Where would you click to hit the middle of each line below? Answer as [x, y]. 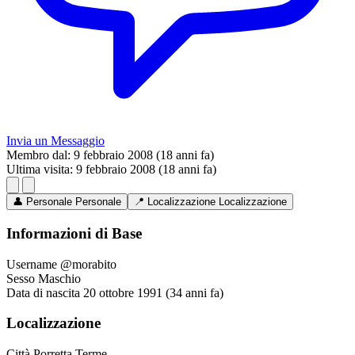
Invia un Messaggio [55, 141]
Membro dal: [38, 155]
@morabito [88, 264]
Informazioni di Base [74, 234]
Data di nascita [43, 292]
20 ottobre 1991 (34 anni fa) [153, 292]
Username [32, 264]
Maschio [59, 278]
